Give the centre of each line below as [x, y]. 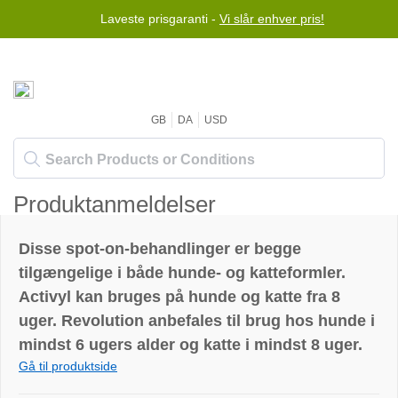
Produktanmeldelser [115, 204]
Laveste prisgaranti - [160, 19]
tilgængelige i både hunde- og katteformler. [182, 273]
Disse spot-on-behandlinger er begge [160, 249]
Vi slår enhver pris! [272, 19]
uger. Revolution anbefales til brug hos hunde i [197, 321]
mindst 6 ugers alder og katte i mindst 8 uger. [191, 345]
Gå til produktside [68, 366]
